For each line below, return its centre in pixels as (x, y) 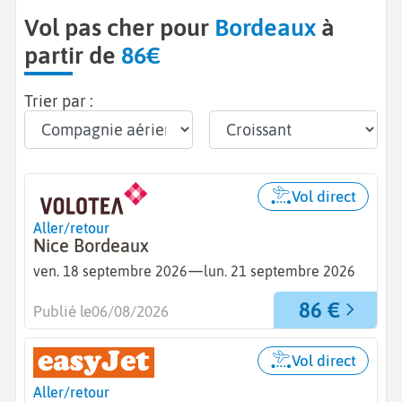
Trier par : (59, 101)
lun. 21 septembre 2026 (280, 271)
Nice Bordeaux (91, 245)
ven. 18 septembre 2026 (110, 271)
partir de (73, 55)
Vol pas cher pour (127, 27)
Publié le (62, 311)
